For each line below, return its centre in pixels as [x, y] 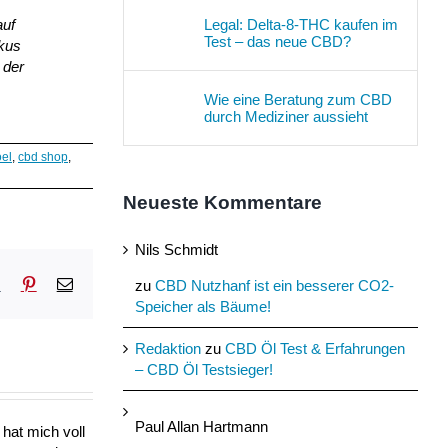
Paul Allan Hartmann [201, 427]
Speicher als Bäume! [202, 307]
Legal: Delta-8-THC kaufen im [300, 24]
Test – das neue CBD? [277, 41]
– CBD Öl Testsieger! [203, 370]
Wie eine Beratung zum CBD [297, 99]
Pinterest [62, 283]
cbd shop [43, 157]
